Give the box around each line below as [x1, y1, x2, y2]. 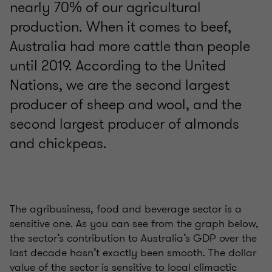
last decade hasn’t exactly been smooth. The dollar [10, 244, 256, 260]
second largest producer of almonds [10, 113, 239, 134]
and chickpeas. [10, 132, 107, 154]
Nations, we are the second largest [10, 74, 229, 95]
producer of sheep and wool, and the [10, 93, 242, 115]
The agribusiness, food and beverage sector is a [10, 200, 242, 217]
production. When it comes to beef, [10, 16, 231, 37]
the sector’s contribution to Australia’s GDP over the [10, 229, 257, 246]
